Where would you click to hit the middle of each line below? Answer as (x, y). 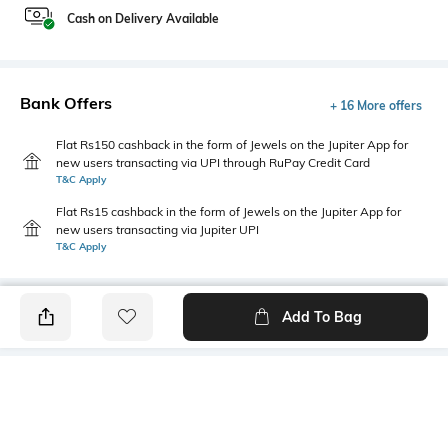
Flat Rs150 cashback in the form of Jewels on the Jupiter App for (232, 144)
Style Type (55, 429)
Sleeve (251, 429)
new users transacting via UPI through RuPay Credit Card (213, 162)
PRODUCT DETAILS (95, 387)
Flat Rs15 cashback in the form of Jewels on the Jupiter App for (228, 211)
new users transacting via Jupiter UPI (157, 229)
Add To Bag (321, 316)
